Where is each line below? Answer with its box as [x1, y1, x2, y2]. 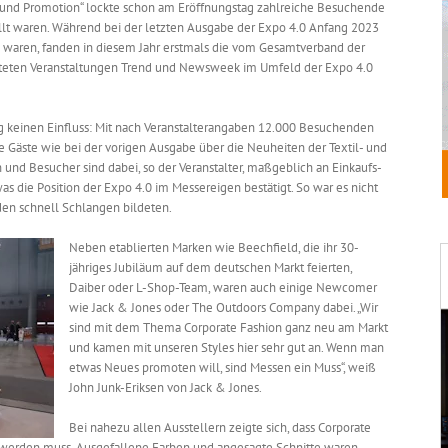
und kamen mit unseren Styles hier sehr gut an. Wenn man [69, 339, 384, 356]
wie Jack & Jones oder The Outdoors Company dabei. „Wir [69, 299, 378, 316]
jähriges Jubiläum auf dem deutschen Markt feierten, [69, 259, 352, 276]
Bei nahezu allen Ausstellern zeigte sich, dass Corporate [69, 419, 371, 436]
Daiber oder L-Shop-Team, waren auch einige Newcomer [69, 279, 377, 296]
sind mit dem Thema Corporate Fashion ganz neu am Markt [69, 319, 388, 336]
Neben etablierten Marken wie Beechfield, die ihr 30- [69, 239, 359, 256]
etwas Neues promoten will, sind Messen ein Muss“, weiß [69, 359, 376, 376]
